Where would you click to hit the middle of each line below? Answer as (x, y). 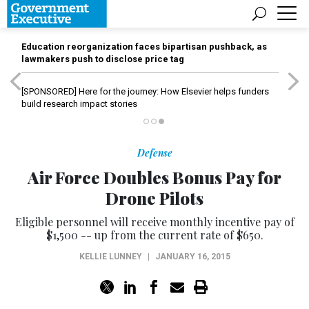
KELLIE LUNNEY (110, 257)
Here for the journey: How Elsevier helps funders (173, 91)
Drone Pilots (154, 198)
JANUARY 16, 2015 (192, 257)
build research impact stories (79, 104)
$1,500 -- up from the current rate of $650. (154, 235)
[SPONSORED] (49, 91)
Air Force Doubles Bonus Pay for (154, 177)
